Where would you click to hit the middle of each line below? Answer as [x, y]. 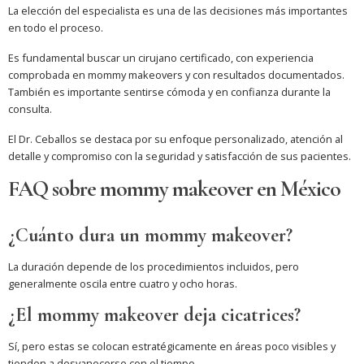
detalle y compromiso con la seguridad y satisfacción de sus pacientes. [180, 156]
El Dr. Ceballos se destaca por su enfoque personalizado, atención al [175, 139]
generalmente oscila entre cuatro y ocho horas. [123, 284]
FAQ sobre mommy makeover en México [174, 189]
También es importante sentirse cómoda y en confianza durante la [169, 92]
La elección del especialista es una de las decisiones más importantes [178, 11]
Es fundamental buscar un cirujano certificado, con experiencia [161, 58]
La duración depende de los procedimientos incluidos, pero [154, 267]
